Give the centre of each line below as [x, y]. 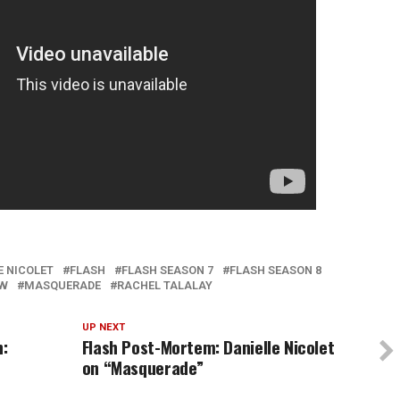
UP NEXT [103, 328]
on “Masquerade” [143, 368]
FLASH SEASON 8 [275, 271]
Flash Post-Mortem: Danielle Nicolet [208, 347]
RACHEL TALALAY [165, 286]
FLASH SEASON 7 [167, 271]
